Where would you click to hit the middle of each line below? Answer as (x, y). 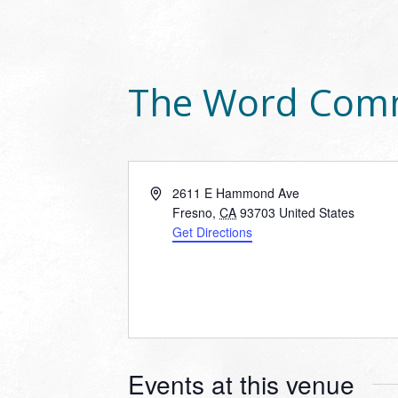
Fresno (193, 212)
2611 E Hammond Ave (236, 193)
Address (172, 192)
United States (317, 212)
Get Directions (213, 232)
